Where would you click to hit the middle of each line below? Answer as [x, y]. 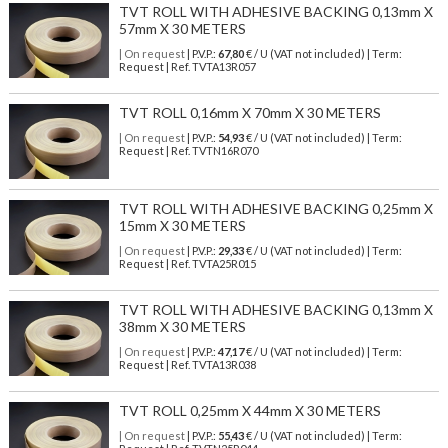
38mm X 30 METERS [182, 327]
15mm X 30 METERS [182, 226]
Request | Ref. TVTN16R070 [188, 151]
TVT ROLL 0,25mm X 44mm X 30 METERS [249, 411]
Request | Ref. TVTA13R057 [187, 67]
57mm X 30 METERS [182, 29]
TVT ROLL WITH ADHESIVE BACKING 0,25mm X [275, 209]
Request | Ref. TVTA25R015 [187, 264]
